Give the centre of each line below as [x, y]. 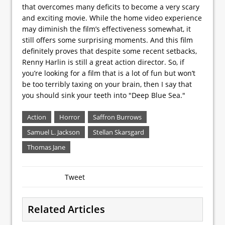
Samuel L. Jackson [53, 132]
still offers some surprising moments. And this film [107, 40]
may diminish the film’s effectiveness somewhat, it [106, 29]
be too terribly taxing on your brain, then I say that [107, 84]
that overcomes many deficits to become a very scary [111, 7]
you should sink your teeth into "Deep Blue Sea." [104, 95]
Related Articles [66, 209]
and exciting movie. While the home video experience [112, 18]
